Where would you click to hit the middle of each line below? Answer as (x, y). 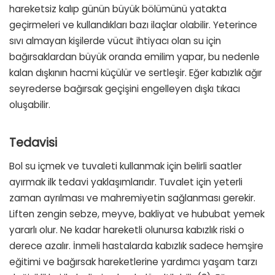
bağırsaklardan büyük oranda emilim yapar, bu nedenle (134, 56)
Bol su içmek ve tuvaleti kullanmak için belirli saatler (126, 166)
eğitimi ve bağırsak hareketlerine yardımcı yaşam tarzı (133, 262)
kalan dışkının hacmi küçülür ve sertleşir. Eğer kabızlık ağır (136, 72)
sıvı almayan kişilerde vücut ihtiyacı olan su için (115, 41)
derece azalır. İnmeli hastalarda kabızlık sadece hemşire (136, 246)
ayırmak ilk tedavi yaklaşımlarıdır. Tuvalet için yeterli (126, 182)
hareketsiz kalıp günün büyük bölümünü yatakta (118, 9)
